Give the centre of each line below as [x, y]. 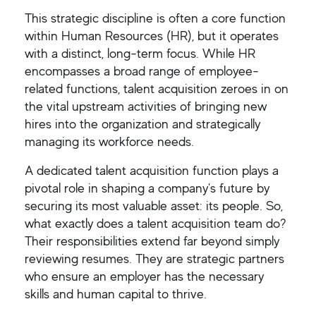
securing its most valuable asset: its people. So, [154, 206]
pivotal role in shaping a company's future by [147, 188]
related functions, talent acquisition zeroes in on [157, 89]
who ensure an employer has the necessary [144, 276]
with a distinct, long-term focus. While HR [140, 53]
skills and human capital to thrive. [116, 294]
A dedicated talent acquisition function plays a [152, 170]
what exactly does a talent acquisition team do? [155, 223]
